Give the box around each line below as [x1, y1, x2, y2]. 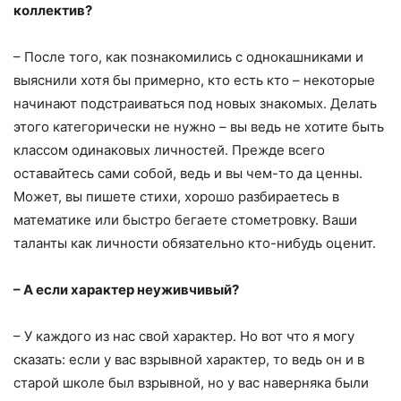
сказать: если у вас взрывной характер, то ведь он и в [13, 350, 364, 368]
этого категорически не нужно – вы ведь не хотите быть [13, 117, 384, 135]
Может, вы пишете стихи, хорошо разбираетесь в [13, 187, 339, 205]
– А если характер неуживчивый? [13, 280, 239, 298]
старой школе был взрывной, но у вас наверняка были [13, 373, 369, 391]
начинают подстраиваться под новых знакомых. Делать [13, 94, 377, 112]
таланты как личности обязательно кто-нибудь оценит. [13, 234, 376, 252]
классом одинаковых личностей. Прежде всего [13, 141, 325, 158]
